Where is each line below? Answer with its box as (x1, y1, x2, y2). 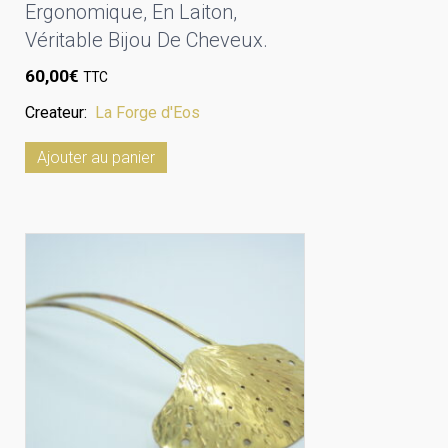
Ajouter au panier (37, 148, 155, 167)
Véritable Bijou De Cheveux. (25, 28, 268, 53)
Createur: (25, 103, 95, 122)
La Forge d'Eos (95, 103, 200, 122)
